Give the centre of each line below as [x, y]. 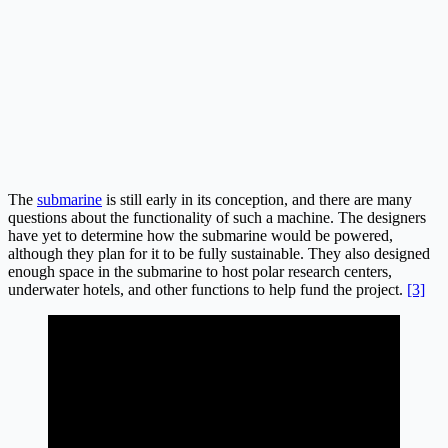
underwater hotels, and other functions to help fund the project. [207, 289]
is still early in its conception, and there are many [257, 199]
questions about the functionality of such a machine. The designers [217, 217]
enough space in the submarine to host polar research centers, [200, 271]
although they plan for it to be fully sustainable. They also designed [219, 253]
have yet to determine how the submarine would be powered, [200, 235]
